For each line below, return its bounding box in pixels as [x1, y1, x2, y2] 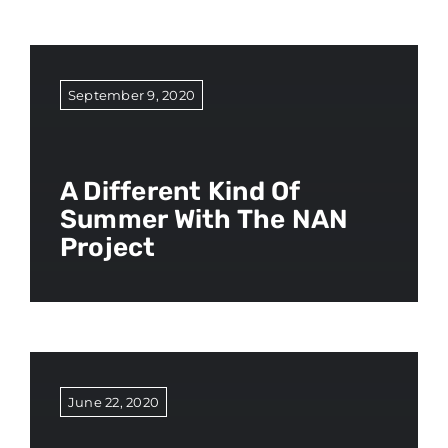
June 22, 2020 [67, 394, 160, 411]
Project [59, 232, 156, 264]
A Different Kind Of [59, 176, 300, 208]
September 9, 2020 [67, 86, 196, 103]
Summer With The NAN [59, 204, 349, 236]
